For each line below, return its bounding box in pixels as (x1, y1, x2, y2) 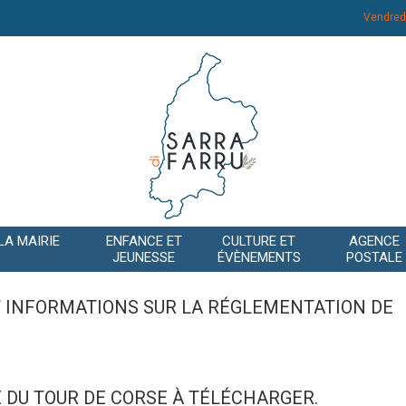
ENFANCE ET (105, 233, 182, 250)
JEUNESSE (112, 249, 175, 266)
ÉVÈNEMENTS (217, 249, 301, 266)
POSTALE (345, 249, 402, 266)
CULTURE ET (222, 233, 295, 250)
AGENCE (348, 233, 400, 250)
